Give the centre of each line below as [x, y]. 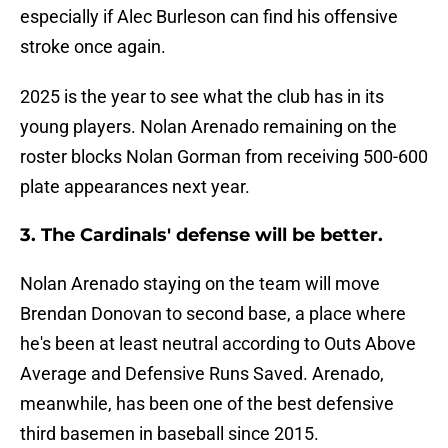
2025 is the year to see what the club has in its [202, 97]
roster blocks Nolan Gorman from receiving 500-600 [224, 157]
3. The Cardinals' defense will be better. [201, 235]
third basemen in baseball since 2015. [169, 434]
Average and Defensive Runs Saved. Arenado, [202, 374]
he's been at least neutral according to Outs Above [218, 344]
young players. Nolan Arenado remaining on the [208, 127]
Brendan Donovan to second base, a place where [213, 314]
